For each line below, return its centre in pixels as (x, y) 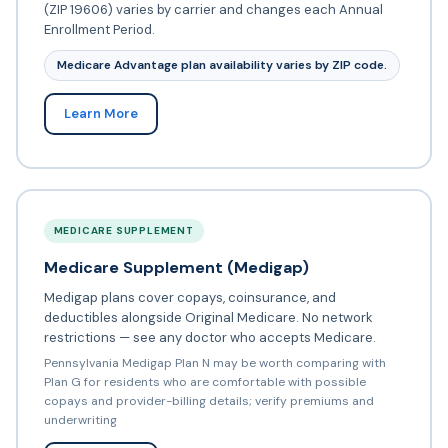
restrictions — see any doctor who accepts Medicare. (209, 338)
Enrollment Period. (99, 30)
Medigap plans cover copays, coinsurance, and (189, 298)
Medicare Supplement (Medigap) (176, 268)
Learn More (100, 114)
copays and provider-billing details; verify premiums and (208, 401)
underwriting (80, 420)
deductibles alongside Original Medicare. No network (208, 318)
